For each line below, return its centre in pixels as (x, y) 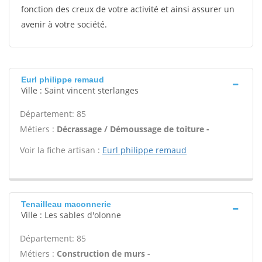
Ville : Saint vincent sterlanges (80, 90)
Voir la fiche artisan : (61, 150)
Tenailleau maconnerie (66, 204)
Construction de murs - (104, 254)
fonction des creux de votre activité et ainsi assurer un (128, 9)
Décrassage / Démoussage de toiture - (133, 129)
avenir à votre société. (64, 24)
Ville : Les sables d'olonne (71, 215)
